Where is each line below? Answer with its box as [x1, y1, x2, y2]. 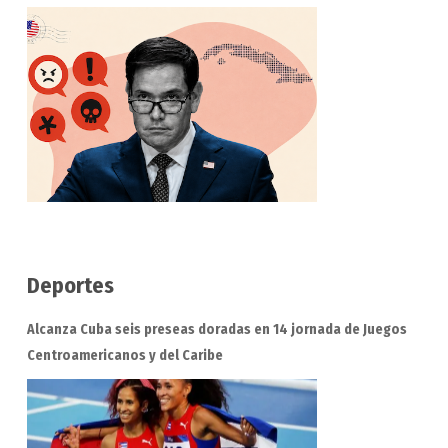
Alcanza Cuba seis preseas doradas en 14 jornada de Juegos [26, 321, 407, 339]
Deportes [26, 272, 114, 300]
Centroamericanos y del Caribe [26, 347, 223, 365]
